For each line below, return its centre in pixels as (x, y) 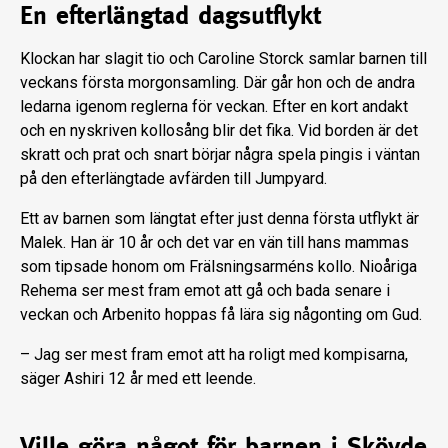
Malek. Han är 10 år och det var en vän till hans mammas (214, 243)
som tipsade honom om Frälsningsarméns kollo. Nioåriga (218, 267)
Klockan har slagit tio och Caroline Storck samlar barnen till (223, 59)
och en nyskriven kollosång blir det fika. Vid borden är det (219, 131)
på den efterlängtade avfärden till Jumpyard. (173, 179)
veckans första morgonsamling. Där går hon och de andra (217, 83)
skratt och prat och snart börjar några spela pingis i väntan (220, 155)
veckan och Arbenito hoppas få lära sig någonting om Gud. (221, 315)
